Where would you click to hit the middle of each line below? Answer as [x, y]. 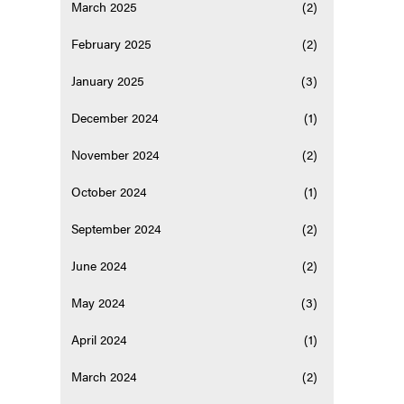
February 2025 [112, 44]
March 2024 [105, 376]
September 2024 [117, 229]
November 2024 [116, 155]
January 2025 [108, 81]
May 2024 [99, 303]
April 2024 [100, 340]
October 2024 [110, 192]
